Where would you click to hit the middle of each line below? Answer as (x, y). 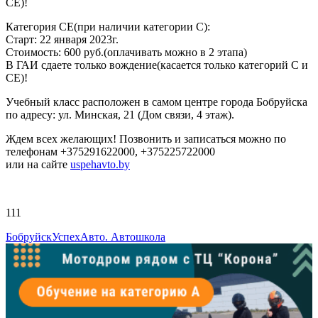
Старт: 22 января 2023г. (62, 40)
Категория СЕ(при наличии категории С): (108, 27)
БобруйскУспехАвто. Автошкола (86, 237)
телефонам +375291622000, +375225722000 (110, 152)
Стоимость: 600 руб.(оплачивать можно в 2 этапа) (126, 53)
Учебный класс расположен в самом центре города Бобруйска (157, 102)
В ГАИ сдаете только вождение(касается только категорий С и (157, 65)
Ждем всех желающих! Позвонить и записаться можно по (146, 139)
